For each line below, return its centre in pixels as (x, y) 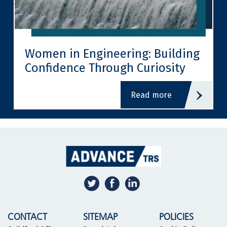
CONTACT (27, 217)
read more (154, 95)
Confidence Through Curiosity (105, 68)
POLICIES (176, 217)
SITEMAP (101, 217)
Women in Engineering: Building (112, 54)
